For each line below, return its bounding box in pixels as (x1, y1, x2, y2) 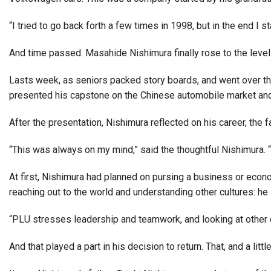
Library (39, 105, 68, 116)
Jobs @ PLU (177, 105, 231, 116)
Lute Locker (97, 105, 148, 116)
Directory (177, 90, 217, 101)
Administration (45, 41, 218, 68)
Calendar (97, 90, 135, 101)
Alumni (45, 2, 131, 29)
